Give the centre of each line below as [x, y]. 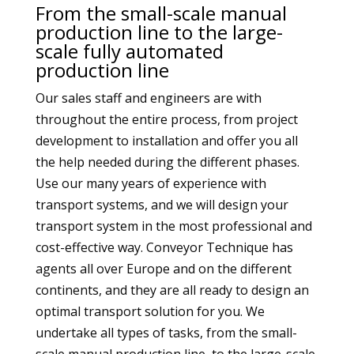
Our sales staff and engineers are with [148, 98]
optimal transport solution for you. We [150, 311]
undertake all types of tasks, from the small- [166, 333]
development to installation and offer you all [166, 141]
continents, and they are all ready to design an [172, 290]
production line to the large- [159, 32]
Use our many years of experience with [151, 183]
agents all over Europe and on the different [163, 269]
